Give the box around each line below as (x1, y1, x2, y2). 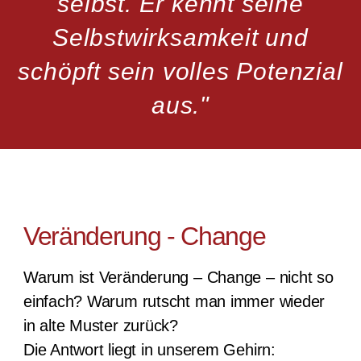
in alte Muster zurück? (23, 317, 179, 335)
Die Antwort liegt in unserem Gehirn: (23, 341, 276, 359)
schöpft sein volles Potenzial (18, 58, 343, 85)
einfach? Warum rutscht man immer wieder (23, 293, 326, 311)
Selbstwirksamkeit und (52, 24, 309, 52)
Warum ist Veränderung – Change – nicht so (23, 268, 334, 287)
